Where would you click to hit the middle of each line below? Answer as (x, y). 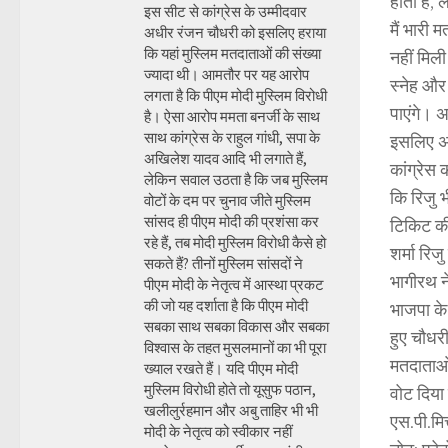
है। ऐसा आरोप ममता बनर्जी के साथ (232, 116)
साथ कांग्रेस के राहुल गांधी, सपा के (232, 137)
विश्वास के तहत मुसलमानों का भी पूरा (235, 347)
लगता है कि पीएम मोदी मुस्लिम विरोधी (235, 95)
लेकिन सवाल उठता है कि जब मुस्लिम (236, 179)
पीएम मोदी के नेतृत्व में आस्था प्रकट (234, 284)
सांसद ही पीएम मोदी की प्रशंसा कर (231, 221)
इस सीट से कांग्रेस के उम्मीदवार (225, 11)
